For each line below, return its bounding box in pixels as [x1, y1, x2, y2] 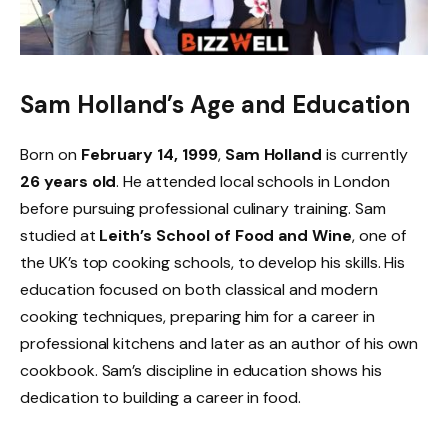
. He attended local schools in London [116, 170, 390, 192]
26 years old [20, 170, 117, 192]
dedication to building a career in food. [20, 386, 302, 408]
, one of [352, 224, 406, 246]
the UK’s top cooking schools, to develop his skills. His [20, 251, 406, 273]
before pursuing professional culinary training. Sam [20, 197, 386, 219]
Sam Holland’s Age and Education [20, 88, 410, 120]
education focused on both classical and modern [20, 278, 378, 300]
